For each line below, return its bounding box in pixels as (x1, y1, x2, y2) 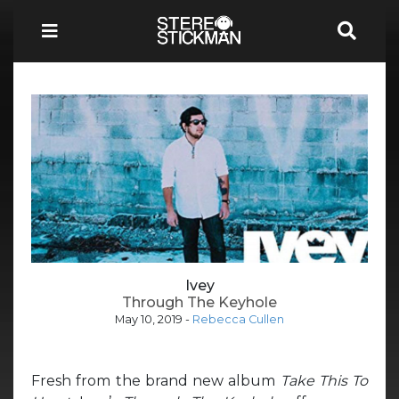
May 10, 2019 (115, 312, 183, 326)
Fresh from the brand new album (31, 371, 281, 389)
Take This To (280, 371, 368, 389)
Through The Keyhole (122, 293, 277, 311)
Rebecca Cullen (192, 312, 284, 326)
